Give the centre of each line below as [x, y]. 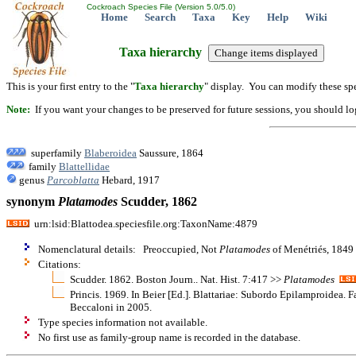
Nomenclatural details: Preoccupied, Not [129, 249]
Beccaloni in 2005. [111, 307]
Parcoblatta [73, 180]
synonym [32, 202]
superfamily [55, 153]
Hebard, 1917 [130, 180]
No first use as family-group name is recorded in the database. [169, 337]
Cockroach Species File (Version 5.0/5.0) [160, 7]
